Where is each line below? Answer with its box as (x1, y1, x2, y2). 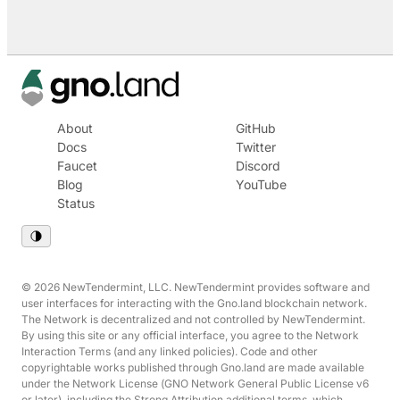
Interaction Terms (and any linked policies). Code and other (21, 345, 318, 358)
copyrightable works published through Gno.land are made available (21, 361, 364, 374)
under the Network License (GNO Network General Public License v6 (21, 377, 369, 390)
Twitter (236, 138, 276, 154)
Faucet (57, 157, 97, 173)
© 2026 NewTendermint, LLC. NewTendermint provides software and (21, 280, 370, 294)
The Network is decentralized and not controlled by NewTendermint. (21, 312, 365, 326)
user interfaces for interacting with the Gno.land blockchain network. (21, 296, 367, 310)
